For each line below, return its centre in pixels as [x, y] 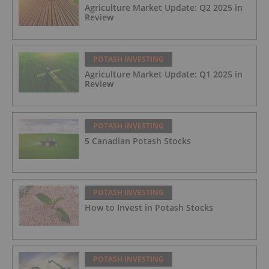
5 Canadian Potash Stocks [138, 141]
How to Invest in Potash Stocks [149, 207]
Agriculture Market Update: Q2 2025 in [164, 7]
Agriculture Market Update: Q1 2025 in [164, 74]
